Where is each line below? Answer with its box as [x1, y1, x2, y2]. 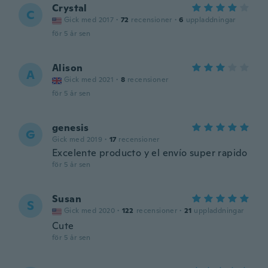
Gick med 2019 [52, 135, 103, 144]
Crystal [52, 2, 87, 14]
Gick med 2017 [64, 15, 114, 25]
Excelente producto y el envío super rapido [52, 147, 248, 159]
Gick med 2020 [64, 206, 115, 215]
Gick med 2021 [64, 75, 114, 84]
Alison [52, 62, 83, 74]
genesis [52, 121, 89, 134]
